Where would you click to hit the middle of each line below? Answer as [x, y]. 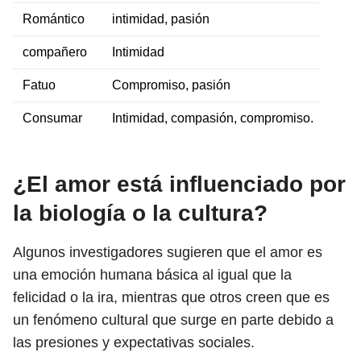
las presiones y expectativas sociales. [136, 342]
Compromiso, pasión [170, 85]
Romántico [52, 19]
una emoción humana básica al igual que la [152, 275]
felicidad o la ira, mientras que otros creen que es [171, 297]
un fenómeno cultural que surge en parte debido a [173, 320]
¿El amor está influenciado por [179, 184]
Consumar [51, 118]
